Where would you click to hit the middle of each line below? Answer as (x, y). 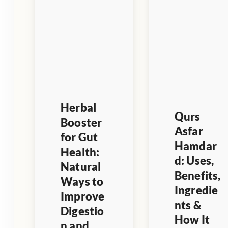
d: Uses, (194, 160)
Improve (83, 196)
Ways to (82, 181)
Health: (80, 152)
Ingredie (196, 190)
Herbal (79, 107)
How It (192, 219)
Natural (81, 166)
